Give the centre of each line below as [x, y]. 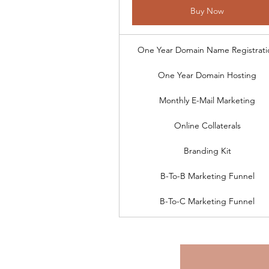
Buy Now [207, 11]
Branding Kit [207, 151]
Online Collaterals [207, 125]
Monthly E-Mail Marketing [207, 100]
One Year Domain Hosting [207, 75]
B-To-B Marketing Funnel [207, 176]
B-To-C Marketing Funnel [207, 201]
